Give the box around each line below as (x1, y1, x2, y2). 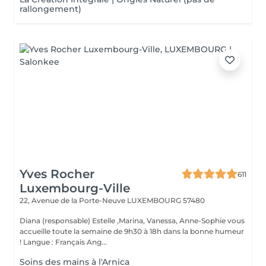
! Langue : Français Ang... (23, 237, 107, 246)
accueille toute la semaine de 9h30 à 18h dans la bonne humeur (20, 227, 244, 236)
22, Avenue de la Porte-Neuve (20, 196, 127, 205)
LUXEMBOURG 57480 (127, 196, 205, 205)
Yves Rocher (20, 167, 94, 181)
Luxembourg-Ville (20, 181, 130, 195)
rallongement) (20, 4, 81, 14)
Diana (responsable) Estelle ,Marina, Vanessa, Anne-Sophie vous (20, 216, 245, 225)
